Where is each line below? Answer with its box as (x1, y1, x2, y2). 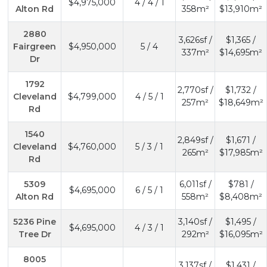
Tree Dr (18, 228, 51, 240)
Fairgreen (13, 41, 56, 52)
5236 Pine (13, 216, 56, 227)
